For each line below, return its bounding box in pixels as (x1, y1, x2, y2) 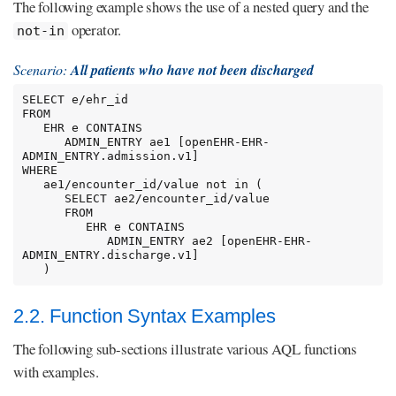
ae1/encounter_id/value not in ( (21, 178, 43, 192)
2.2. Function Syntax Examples (13, 304, 276, 327)
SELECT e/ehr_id (21, 93, 128, 107)
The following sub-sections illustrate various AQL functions (13, 338, 358, 359)
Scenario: (13, 60, 71, 80)
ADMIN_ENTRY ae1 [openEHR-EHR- (21, 135, 65, 149)
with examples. (13, 361, 99, 382)
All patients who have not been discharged (71, 60, 314, 80)
